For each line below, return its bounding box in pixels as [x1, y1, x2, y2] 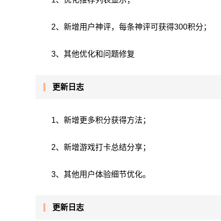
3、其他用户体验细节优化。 [51, 170, 150, 179]
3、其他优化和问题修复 [51, 50, 135, 58]
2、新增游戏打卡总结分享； [51, 143, 150, 151]
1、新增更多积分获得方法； [51, 116, 150, 124]
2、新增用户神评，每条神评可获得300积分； [51, 23, 211, 31]
